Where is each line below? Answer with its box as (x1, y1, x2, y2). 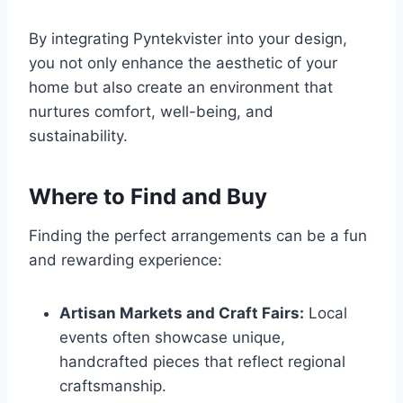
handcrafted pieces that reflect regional (59, 353, 345, 372)
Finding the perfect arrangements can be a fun (29, 227, 367, 246)
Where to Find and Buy (29, 184, 267, 210)
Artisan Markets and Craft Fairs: (59, 304, 304, 323)
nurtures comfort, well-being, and (29, 103, 273, 121)
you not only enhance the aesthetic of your (29, 54, 337, 73)
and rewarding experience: (29, 251, 222, 270)
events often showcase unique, (59, 328, 285, 347)
